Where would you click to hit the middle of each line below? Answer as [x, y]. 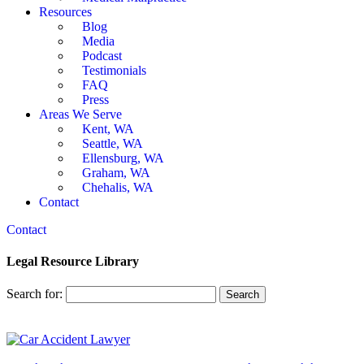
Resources [65, 12]
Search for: [35, 293]
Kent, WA [108, 129]
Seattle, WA [113, 143]
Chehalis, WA [118, 187]
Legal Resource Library [73, 262]
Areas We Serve [80, 114]
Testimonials [114, 70]
